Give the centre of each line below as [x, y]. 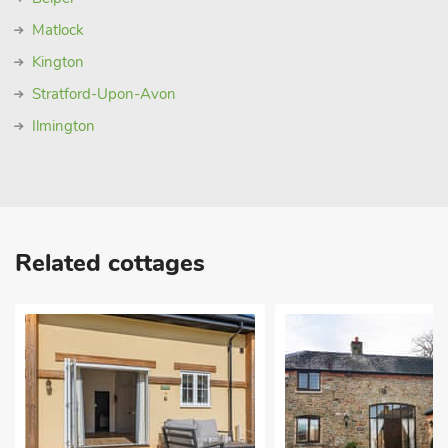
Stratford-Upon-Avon [104, 94]
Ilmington [63, 126]
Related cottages [110, 263]
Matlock [58, 30]
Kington [58, 62]
